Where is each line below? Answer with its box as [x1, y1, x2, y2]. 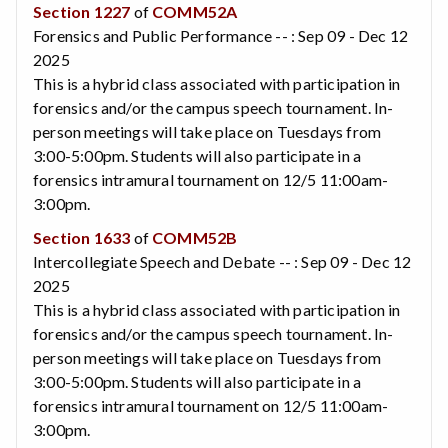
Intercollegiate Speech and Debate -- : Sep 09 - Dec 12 [33, 251, 412, 271]
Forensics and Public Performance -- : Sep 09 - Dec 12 [33, 25, 409, 45]
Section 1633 [33, 227, 131, 247]
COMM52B [152, 227, 238, 247]
